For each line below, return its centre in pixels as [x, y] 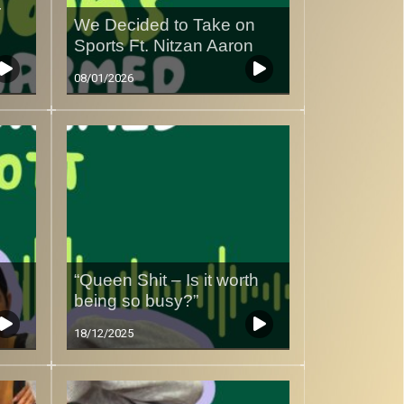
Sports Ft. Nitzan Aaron [163, 46]
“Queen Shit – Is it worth [166, 280]
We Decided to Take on [164, 25]
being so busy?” [136, 301]
